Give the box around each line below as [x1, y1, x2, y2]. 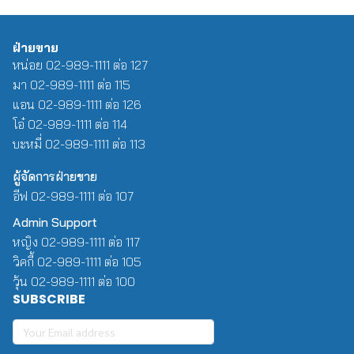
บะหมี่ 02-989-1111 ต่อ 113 [13, 136, 145, 153]
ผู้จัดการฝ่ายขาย [13, 168, 97, 185]
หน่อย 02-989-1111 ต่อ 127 [13, 57, 148, 73]
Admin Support [13, 214, 97, 231]
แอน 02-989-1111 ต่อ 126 [13, 96, 141, 113]
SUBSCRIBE [13, 290, 85, 309]
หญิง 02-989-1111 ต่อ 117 [13, 234, 140, 250]
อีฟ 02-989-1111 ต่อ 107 [13, 188, 134, 205]
